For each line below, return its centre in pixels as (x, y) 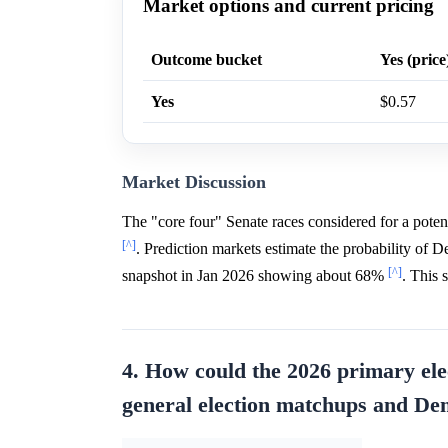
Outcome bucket (206, 59)
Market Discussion (194, 181)
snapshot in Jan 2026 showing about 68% (255, 275)
